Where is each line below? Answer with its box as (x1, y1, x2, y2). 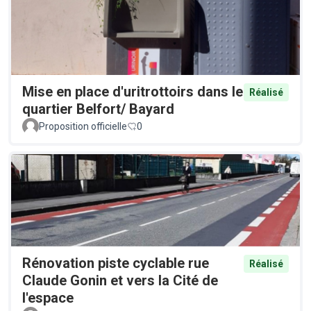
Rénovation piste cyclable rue (22, 255, 209, 272)
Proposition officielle (39, 120, 127, 132)
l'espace (22, 289, 74, 307)
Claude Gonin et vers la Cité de (22, 272, 218, 289)
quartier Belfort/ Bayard (22, 100, 174, 117)
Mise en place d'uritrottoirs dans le (22, 83, 243, 100)
